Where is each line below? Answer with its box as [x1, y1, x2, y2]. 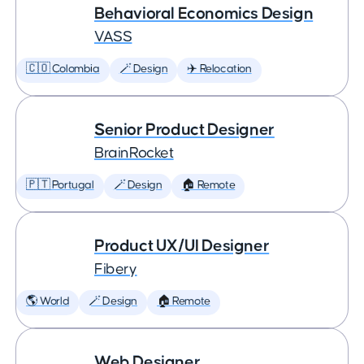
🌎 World [26, 296, 70, 307]
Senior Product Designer [94, 121, 275, 138]
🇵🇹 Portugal [26, 180, 94, 191]
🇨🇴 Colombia [26, 63, 100, 75]
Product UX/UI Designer [94, 237, 270, 254]
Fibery [94, 262, 137, 277]
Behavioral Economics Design [94, 5, 314, 22]
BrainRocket [94, 145, 174, 161]
